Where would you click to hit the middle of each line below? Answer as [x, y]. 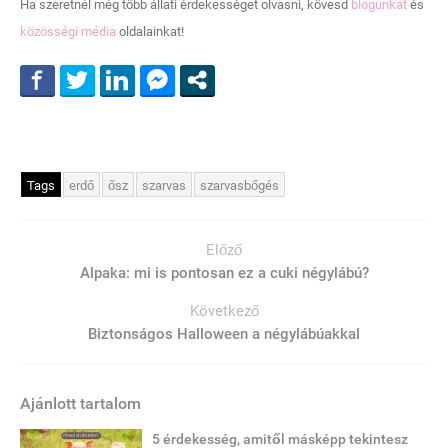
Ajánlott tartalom [80, 403]
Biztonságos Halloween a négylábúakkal [224, 333]
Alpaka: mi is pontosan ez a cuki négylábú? [224, 272]
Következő [224, 310]
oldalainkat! [150, 31]
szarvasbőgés [239, 185]
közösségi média [68, 31]
